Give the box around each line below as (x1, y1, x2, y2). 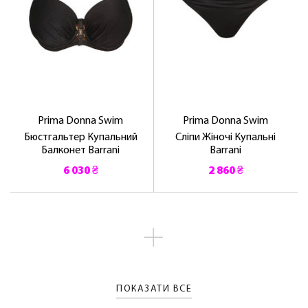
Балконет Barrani (41, 145, 120, 157)
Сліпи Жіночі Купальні (175, 132, 276, 144)
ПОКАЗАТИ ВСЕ (116, 284, 192, 295)
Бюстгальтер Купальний (23, 132, 137, 144)
